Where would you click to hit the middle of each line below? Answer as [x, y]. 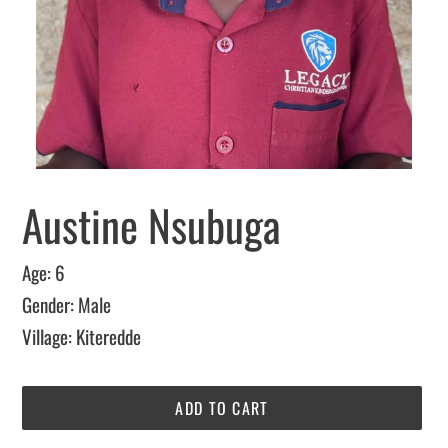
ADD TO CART [222, 408]
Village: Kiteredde [81, 336]
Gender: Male [66, 304]
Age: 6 [43, 272]
